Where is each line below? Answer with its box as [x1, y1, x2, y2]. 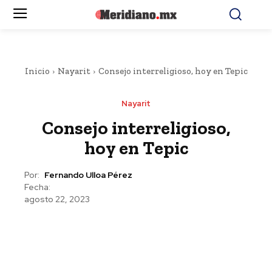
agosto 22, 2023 [24, 194, 90, 205]
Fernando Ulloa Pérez [44, 169, 132, 181]
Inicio [24, 66, 50, 76]
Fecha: [24, 182, 50, 192]
